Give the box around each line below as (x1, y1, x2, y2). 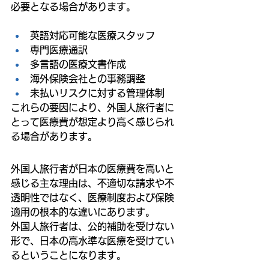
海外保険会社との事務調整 (30, 73, 145, 83)
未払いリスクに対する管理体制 (30, 88, 165, 98)
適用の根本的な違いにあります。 (11, 207, 155, 217)
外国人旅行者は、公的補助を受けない (11, 221, 174, 231)
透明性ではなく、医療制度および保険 (11, 192, 174, 202)
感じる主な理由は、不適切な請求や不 (11, 178, 174, 188)
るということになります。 (11, 250, 126, 260)
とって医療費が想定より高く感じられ (11, 116, 174, 127)
